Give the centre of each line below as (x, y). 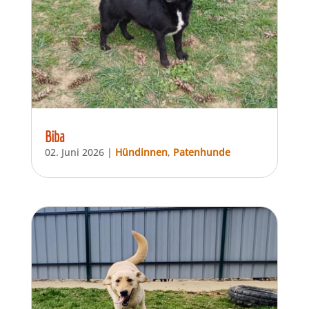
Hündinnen (141, 152)
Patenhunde (201, 152)
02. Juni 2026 (74, 152)
